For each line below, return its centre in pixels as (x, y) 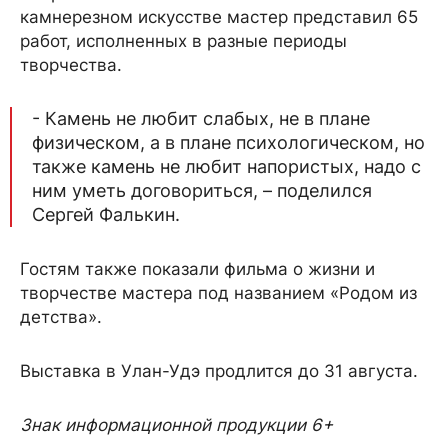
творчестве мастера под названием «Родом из (218, 293)
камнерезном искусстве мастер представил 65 (219, 17)
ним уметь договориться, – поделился (202, 190)
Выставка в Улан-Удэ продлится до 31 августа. (221, 371)
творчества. (73, 65)
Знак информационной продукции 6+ (176, 425)
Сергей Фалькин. (108, 214)
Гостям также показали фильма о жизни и (197, 269)
